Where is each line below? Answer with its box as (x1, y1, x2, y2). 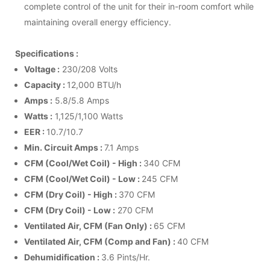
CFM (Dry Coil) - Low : (24, 204, 115, 215)
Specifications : (15, 48, 78, 58)
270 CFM (115, 204, 153, 215)
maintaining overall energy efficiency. (24, 16, 171, 27)
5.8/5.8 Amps (52, 95, 109, 105)
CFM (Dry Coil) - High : (24, 189, 119, 199)
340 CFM (143, 157, 180, 168)
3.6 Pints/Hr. (101, 251, 150, 262)
